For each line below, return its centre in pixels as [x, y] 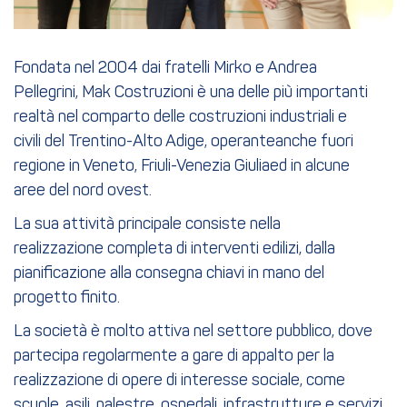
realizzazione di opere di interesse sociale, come [179, 381]
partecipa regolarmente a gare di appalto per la [174, 356]
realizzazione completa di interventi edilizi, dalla [174, 249]
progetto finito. [67, 298]
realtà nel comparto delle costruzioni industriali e [180, 117]
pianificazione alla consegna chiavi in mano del [169, 273]
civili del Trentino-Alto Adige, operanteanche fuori [184, 142]
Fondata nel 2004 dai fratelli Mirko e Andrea [165, 68]
